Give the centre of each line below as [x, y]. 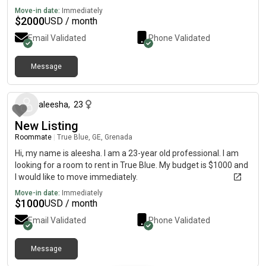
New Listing [47, 126]
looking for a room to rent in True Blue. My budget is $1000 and [132, 165]
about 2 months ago [221, 77]
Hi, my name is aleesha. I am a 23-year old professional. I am [127, 153]
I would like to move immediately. [76, 177]
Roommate [33, 137]
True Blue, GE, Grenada [95, 137]
